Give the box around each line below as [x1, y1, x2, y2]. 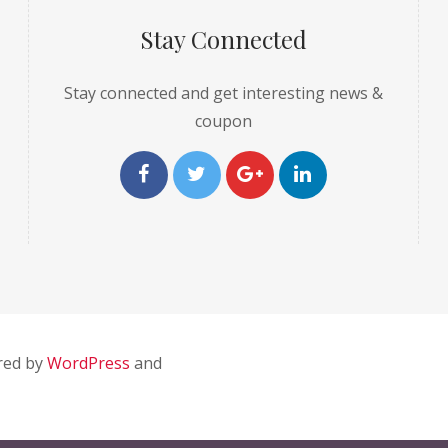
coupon [194, 110, 252, 133]
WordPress [47, 352, 130, 375]
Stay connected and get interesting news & [63, 82, 383, 105]
